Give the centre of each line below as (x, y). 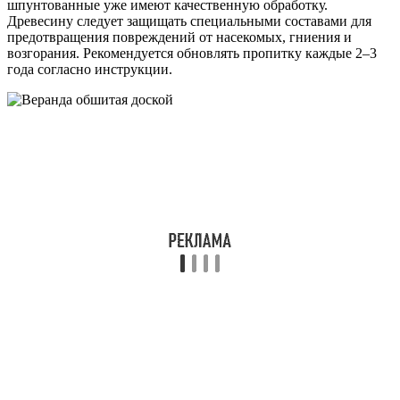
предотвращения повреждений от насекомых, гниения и (179, 37)
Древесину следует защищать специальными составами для (189, 21)
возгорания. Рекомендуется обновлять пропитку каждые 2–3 (192, 53)
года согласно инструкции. (90, 69)
